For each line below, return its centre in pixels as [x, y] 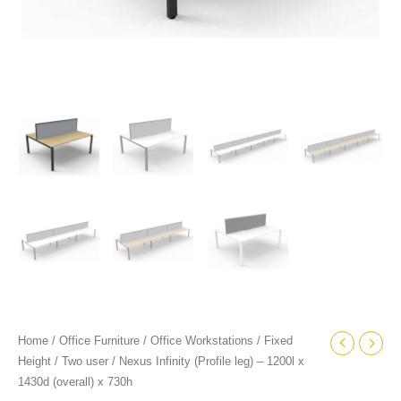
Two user [85, 362]
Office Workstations [202, 341]
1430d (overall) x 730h [75, 383]
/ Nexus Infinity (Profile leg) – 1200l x [206, 362]
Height [34, 362]
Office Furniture [99, 341]
